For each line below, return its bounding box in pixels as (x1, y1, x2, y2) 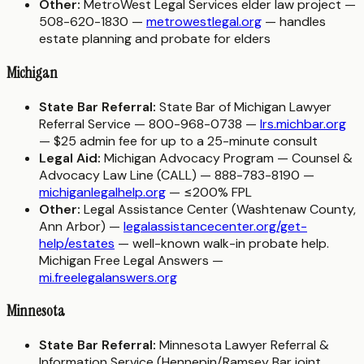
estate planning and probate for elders (39, 30, 271, 48)
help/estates (39, 234, 115, 252)
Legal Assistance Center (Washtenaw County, (80, 200, 356, 218)
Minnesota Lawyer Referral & (156, 336, 329, 354)
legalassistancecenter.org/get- (123, 217, 307, 235)
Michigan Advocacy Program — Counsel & (101, 149, 353, 167)
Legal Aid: (39, 149, 101, 167)
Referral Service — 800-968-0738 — (39, 115, 260, 132)
